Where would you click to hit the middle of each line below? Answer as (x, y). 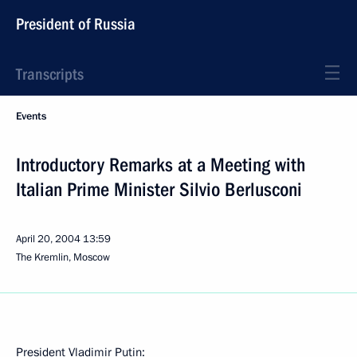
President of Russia (76, 24)
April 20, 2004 (48, 239)
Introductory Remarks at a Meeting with (161, 165)
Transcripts (50, 74)
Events (31, 116)
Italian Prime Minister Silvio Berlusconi (159, 190)
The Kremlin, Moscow (63, 257)
